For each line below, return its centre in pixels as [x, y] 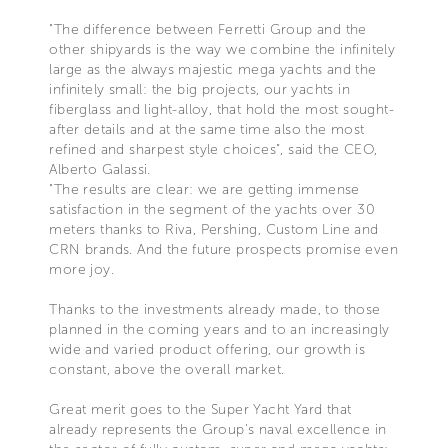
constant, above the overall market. [167, 369]
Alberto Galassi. [100, 169]
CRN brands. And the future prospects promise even [223, 249]
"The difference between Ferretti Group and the [208, 29]
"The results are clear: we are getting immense [204, 189]
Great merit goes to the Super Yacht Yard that [200, 409]
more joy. [81, 269]
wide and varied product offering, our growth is [207, 349]
